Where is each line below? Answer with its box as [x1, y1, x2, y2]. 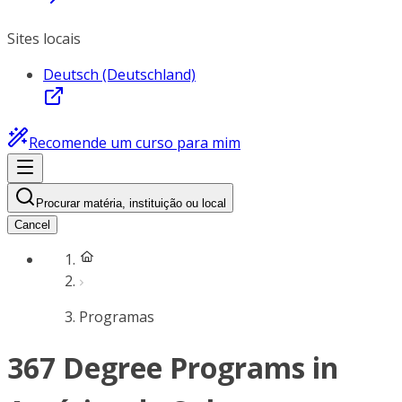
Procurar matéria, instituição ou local [36, 197, 226, 210]
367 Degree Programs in [7, 348, 338, 388]
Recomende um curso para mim [29, 133, 240, 153]
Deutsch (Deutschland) [43, 65, 196, 84]
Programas [79, 307, 154, 327]
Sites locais [7, 29, 81, 48]
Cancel [14, 218, 50, 232]
